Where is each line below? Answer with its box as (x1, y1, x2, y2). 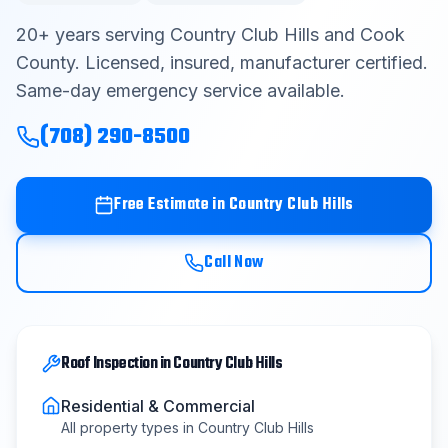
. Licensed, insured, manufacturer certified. (75, 52, 428, 73)
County (16, 52, 75, 73)
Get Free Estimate (155, 94, 277, 120)
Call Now (204, 250, 264, 276)
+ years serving (38, 24, 170, 45)
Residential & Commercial (61, 396, 255, 416)
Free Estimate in (114, 192, 229, 218)
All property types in (61, 419, 198, 436)
